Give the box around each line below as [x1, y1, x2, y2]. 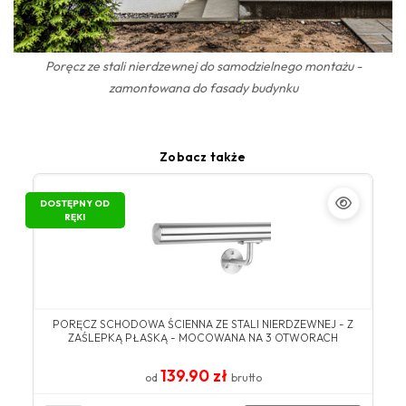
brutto [230, 371, 262, 385]
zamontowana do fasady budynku [108, 80, 298, 97]
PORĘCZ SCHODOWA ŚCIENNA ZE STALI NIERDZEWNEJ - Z [53, 317, 353, 332]
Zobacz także [159, 149, 246, 166]
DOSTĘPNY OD [40, 198, 111, 210]
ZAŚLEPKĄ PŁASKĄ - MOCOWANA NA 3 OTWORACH [68, 331, 338, 345]
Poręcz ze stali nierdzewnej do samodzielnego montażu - [44, 58, 362, 75]
